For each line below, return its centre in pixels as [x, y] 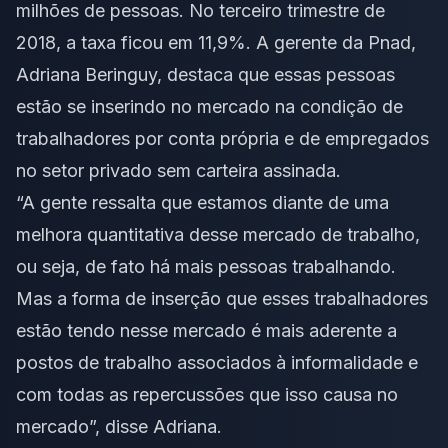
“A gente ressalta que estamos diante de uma [202, 203]
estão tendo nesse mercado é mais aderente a [206, 331]
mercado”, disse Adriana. [119, 427]
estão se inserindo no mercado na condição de [209, 107]
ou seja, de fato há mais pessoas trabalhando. [206, 267]
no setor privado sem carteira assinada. [178, 171]
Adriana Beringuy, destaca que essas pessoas [205, 75]
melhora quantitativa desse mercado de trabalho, [218, 235]
